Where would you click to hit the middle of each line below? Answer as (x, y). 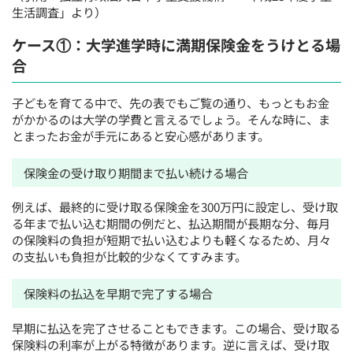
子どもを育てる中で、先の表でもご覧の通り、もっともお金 (171, 103)
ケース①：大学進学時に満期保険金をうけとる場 (176, 45)
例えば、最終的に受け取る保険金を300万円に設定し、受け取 (175, 207)
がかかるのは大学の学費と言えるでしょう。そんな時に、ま (171, 119)
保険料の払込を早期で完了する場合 (119, 293)
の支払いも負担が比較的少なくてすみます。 (130, 256)
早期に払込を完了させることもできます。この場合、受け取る (176, 327)
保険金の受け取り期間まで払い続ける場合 (136, 172)
